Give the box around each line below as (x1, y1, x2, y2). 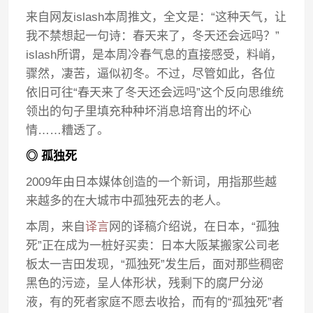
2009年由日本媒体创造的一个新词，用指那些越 (26, 175, 277, 189)
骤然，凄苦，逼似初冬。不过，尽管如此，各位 (26, 67, 276, 80)
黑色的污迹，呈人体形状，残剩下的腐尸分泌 (26, 277, 264, 290)
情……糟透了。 (26, 124, 110, 137)
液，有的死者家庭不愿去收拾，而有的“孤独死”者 (26, 296, 284, 309)
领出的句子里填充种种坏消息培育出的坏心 (26, 105, 252, 118)
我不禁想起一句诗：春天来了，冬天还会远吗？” (26, 29, 280, 43)
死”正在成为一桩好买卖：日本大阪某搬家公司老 (26, 239, 280, 252)
